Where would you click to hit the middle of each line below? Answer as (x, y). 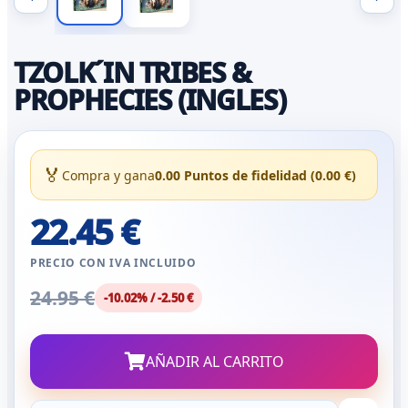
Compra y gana (108, 175)
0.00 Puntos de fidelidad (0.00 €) (255, 175)
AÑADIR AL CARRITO (214, 362)
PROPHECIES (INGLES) (150, 100)
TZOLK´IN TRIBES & (133, 72)
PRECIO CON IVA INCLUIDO (113, 263)
